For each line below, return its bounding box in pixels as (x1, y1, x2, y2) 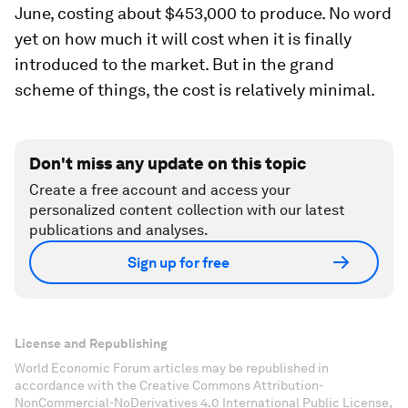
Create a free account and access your (29, 181, 291, 199)
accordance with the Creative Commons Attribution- (15, 378, 323, 393)
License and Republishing (15, 336, 168, 351)
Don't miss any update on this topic (29, 154, 306, 173)
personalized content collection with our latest (29, 201, 345, 219)
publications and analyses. (29, 221, 209, 239)
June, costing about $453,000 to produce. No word (15, 4, 392, 23)
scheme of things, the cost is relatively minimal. (15, 80, 375, 99)
